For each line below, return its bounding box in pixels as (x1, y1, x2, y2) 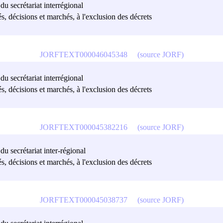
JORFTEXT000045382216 (39, 122, 127, 131)
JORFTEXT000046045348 (39, 50, 127, 59)
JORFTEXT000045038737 (39, 195, 127, 204)
